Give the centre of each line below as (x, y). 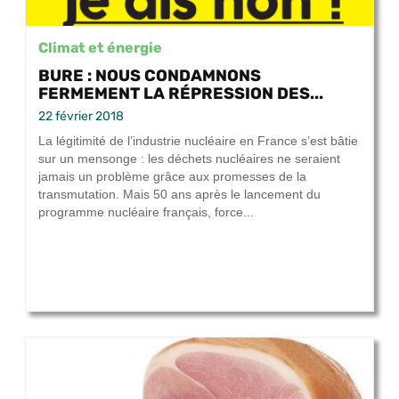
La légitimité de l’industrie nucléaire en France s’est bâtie (198, 141)
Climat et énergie (100, 48)
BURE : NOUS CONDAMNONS (150, 76)
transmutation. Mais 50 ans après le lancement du (179, 195)
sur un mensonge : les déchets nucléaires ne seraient (189, 159)
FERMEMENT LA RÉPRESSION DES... (181, 94)
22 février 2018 (81, 117)
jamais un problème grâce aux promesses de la (172, 177)
